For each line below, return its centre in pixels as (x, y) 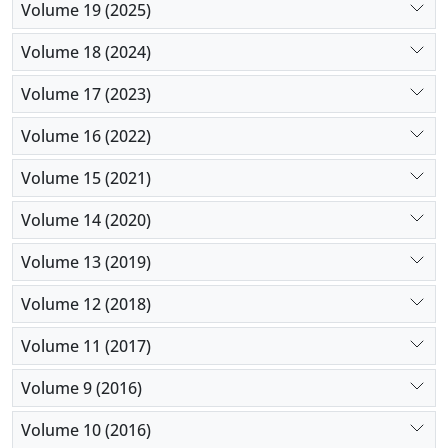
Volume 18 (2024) (86, 51)
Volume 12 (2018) (86, 303)
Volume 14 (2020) (86, 219)
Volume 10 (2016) (86, 429)
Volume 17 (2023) (86, 93)
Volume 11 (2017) (86, 345)
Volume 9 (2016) (81, 387)
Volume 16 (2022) (86, 135)
